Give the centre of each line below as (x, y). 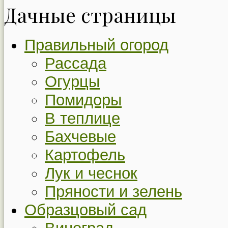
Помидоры (83, 100)
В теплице (82, 119)
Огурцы (72, 82)
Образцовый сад (85, 210)
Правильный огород (96, 45)
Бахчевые (80, 137)
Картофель (85, 155)
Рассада (76, 64)
